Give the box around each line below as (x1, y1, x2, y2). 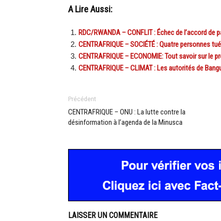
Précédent (68, 96, 96, 103)
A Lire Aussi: (68, 4, 112, 15)
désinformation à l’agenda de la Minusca (68, 118, 183, 127)
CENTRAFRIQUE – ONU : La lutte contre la (68, 108, 185, 117)
